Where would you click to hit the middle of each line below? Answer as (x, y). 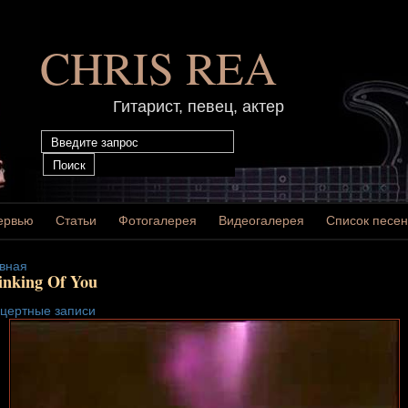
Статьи (76, 220)
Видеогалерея (261, 220)
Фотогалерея (158, 220)
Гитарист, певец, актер (199, 107)
